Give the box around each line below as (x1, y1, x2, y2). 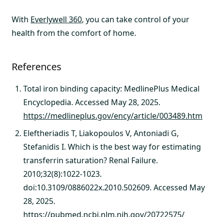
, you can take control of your (82, 14, 189, 25)
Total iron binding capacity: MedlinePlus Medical (23, 83, 200, 94)
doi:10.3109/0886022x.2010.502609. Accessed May (23, 182, 205, 193)
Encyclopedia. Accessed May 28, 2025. (23, 96, 160, 108)
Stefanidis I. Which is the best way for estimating (23, 141, 201, 152)
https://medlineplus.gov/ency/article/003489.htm (23, 110, 202, 121)
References (12, 60, 62, 73)
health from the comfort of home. (12, 27, 136, 38)
